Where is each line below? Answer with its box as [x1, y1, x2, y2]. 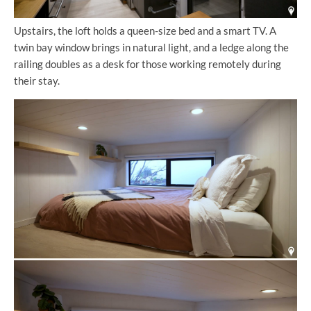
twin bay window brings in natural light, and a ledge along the [14, 40, 289, 53]
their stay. [14, 74, 60, 87]
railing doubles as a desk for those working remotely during [14, 57, 281, 70]
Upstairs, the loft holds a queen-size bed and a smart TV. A [14, 24, 276, 37]
